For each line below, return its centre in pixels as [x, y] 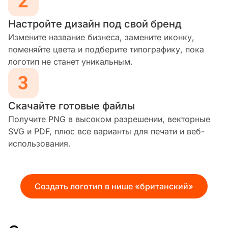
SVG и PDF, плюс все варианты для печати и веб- [106, 131]
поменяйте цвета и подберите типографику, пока [106, 49]
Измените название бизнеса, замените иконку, [101, 37]
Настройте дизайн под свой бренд [95, 24]
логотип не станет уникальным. [70, 61]
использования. [39, 143]
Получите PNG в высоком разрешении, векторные [109, 119]
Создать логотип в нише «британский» [114, 186]
